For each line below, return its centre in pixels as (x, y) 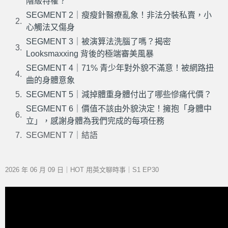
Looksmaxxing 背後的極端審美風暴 (90, 54)
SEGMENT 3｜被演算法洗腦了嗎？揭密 (98, 41)
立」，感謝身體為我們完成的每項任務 (95, 121)
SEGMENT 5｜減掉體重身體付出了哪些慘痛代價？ (119, 94)
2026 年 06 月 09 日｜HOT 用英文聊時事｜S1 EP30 (82, 170)
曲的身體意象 (50, 80)
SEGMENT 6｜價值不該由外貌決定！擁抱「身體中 (119, 109)
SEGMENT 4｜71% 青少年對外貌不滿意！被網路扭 (120, 68)
